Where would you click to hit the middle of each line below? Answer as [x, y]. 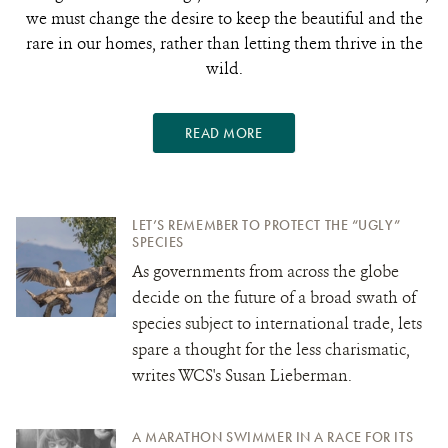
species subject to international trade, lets [277, 323]
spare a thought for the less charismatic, [271, 349]
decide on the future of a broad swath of [274, 297]
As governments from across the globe [265, 271]
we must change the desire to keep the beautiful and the [224, 18]
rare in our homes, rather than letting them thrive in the [224, 43]
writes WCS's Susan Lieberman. [242, 375]
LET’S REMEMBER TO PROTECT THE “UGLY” [266, 224]
